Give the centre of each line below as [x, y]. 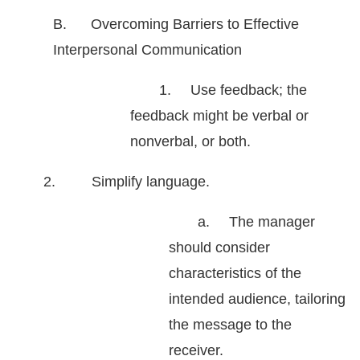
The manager [272, 222]
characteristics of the [235, 274]
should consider [219, 248]
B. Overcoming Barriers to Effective [176, 25]
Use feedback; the [249, 90]
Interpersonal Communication [147, 50]
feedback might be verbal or [219, 116]
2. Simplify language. [127, 182]
